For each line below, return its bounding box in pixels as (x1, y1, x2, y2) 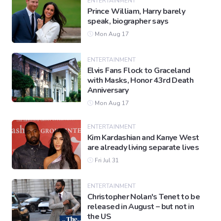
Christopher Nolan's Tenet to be (87, 191, 200, 203)
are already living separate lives (87, 142, 199, 153)
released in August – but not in (87, 201, 194, 213)
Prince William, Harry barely (87, 6, 185, 17)
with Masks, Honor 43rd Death (87, 75, 194, 86)
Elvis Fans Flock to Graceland (87, 65, 190, 76)
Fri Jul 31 (93, 156, 119, 165)
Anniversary (87, 85, 128, 96)
